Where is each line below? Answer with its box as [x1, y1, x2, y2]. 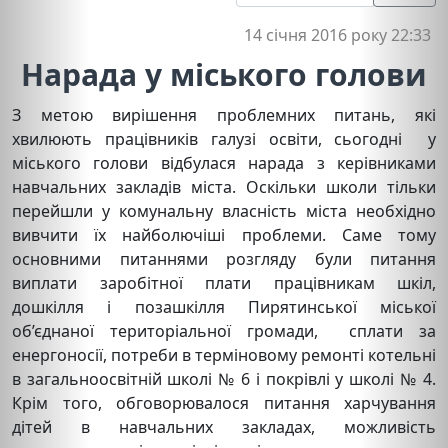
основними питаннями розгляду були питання [12, 247, 436, 270]
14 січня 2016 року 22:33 [244, 23, 431, 46]
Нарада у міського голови [21, 53, 427, 95]
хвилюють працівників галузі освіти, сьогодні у [12, 127, 436, 150]
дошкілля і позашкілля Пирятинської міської [12, 295, 436, 318]
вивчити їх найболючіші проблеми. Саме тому [12, 223, 436, 246]
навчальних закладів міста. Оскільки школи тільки [12, 175, 436, 198]
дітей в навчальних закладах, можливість [12, 415, 436, 438]
